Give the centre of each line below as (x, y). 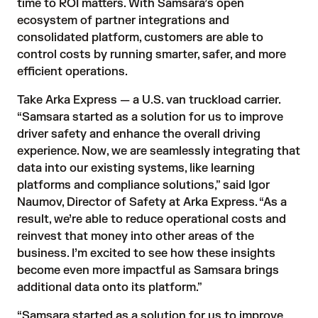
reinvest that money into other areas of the (136, 236)
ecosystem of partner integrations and (123, 21)
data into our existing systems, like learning (136, 168)
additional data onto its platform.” (111, 287)
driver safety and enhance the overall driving (139, 134)
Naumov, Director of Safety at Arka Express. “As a (152, 202)
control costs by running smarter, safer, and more (152, 55)
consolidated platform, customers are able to (140, 38)
